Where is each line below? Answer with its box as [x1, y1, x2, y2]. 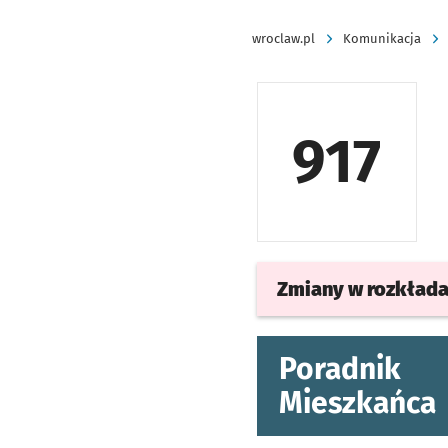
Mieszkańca [278, 385, 436, 421]
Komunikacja [343, 31, 421, 46]
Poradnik [278, 351, 401, 387]
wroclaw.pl [252, 31, 315, 46]
